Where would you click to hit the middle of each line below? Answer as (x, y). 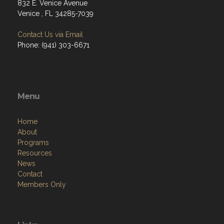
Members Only (42, 185)
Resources (35, 153)
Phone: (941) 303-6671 (53, 45)
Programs (33, 143)
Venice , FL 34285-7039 (55, 14)
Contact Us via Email (50, 35)
